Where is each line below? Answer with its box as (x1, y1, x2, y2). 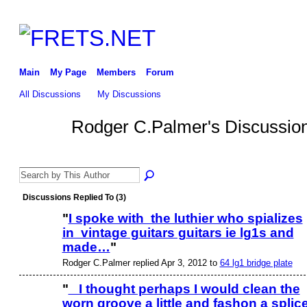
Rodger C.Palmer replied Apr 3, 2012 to (62, 257, 220, 268)
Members (96, 66, 136, 77)
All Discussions (19, 88, 81, 99)
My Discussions (97, 88, 162, 99)
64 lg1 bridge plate (219, 257, 293, 268)
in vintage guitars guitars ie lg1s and (62, 225, 294, 241)
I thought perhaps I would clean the (68, 282, 300, 297)
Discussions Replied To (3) (22, 193, 126, 203)
